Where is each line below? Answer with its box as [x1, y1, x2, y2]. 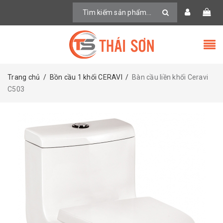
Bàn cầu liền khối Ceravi [132, 73, 208, 81]
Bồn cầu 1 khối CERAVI [49, 73, 122, 81]
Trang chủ [7, 73, 40, 81]
